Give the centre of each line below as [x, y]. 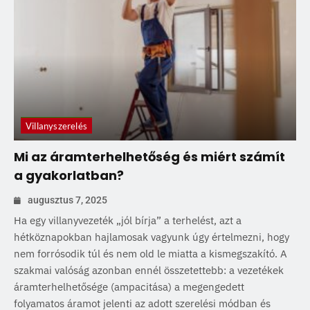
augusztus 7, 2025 [67, 200]
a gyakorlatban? [69, 176]
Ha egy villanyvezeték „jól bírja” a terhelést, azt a [128, 221]
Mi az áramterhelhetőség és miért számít [149, 157]
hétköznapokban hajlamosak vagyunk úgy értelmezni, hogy [152, 237]
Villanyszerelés [56, 126]
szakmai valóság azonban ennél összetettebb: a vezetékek [149, 271]
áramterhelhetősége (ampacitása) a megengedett [129, 287]
